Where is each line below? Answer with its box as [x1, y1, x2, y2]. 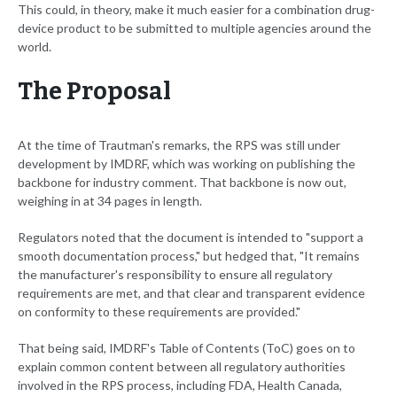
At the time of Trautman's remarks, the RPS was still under [18, 137, 340, 153]
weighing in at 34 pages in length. [18, 193, 202, 209]
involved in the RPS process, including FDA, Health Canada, [18, 378, 342, 393]
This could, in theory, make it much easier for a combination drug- [18, 2, 375, 18]
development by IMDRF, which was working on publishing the [18, 156, 355, 172]
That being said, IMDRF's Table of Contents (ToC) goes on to [18, 340, 355, 356]
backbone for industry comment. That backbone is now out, [18, 175, 346, 191]
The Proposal [18, 77, 171, 106]
